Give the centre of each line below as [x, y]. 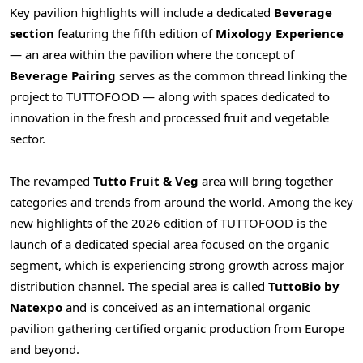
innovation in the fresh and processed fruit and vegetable [169, 117]
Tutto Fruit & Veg [146, 181]
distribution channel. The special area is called [139, 286]
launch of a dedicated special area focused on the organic [169, 244]
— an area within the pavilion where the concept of [152, 54]
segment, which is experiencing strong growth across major [177, 265]
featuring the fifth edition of [135, 33]
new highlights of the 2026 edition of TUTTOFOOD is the [168, 223]
